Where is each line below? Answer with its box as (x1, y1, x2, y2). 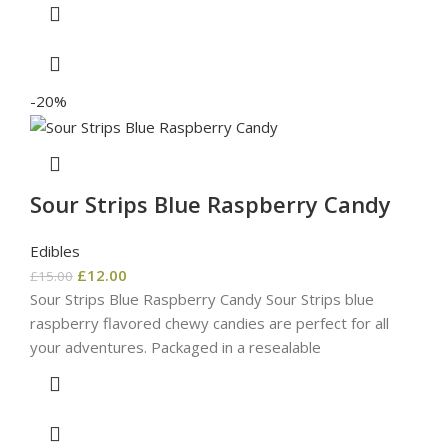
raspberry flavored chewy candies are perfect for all (30, 312, 389, 333)
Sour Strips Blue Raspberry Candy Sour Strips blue (30, 288, 374, 309)
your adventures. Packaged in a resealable (30, 336, 321, 357)
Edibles (30, 240, 80, 261)
